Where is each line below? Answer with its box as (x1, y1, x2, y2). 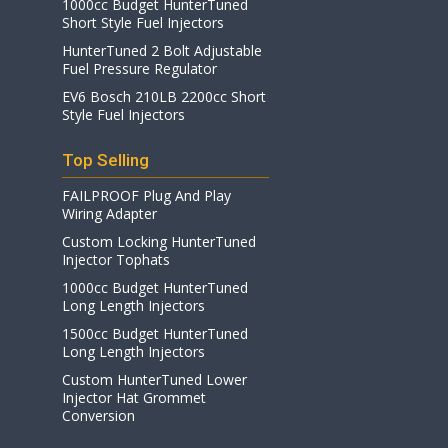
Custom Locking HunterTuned (62, 232, 256, 251)
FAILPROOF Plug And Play (62, 186, 231, 205)
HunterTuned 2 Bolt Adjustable (62, 41, 262, 60)
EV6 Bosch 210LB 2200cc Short (62, 87, 266, 106)
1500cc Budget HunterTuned (62, 324, 248, 343)
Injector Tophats (62, 250, 170, 269)
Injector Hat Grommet (62, 388, 206, 407)
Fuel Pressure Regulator (62, 59, 217, 78)
